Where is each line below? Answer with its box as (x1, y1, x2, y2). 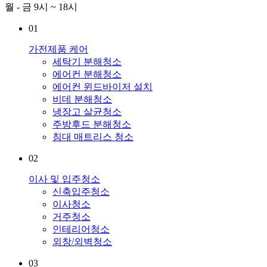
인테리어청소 (52, 223, 110, 234)
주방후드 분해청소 (52, 119, 131, 129)
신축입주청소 (52, 186, 110, 197)
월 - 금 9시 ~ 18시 (5, 1, 80, 12)
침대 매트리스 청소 (52, 131, 133, 142)
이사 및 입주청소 (29, 173, 100, 184)
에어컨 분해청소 (52, 69, 122, 79)
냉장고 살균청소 (52, 106, 122, 117)
